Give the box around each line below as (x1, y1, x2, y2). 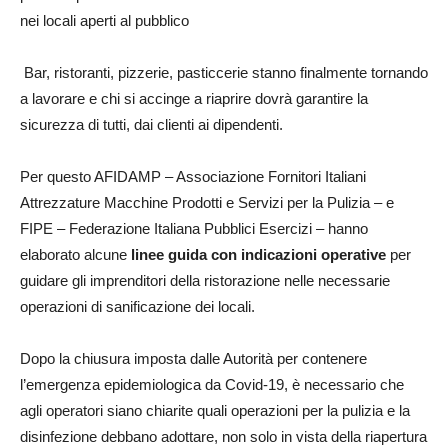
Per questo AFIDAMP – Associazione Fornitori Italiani (20, 167, 366, 185)
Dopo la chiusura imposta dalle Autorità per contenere (20, 349, 367, 367)
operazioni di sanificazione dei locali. (20, 297, 259, 315)
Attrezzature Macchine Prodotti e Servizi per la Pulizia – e (20, 193, 394, 211)
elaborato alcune (20, 245, 131, 263)
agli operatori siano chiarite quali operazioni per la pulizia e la (20, 401, 410, 419)
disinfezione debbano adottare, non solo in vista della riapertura (20, 427, 427, 445)
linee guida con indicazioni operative (131, 245, 386, 263)
